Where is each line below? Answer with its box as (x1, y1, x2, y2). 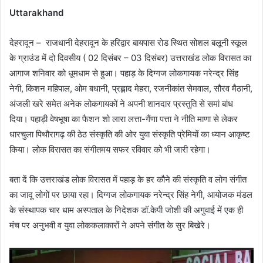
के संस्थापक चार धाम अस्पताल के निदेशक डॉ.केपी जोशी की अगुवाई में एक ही (9, 204, 243, 216)
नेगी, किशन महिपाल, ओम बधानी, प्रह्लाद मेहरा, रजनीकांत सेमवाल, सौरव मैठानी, (9, 83, 252, 95)
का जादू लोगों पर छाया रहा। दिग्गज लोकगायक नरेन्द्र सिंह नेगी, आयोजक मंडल (9, 189, 252, 201)
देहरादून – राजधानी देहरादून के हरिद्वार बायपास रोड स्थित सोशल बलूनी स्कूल (9, 37, 247, 49)
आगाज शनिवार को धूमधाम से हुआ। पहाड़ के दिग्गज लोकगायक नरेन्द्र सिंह (9, 68, 238, 79)
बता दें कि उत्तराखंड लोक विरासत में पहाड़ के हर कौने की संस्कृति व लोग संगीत (9, 174, 247, 186)
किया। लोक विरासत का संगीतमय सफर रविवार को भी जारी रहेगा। (9, 144, 211, 156)
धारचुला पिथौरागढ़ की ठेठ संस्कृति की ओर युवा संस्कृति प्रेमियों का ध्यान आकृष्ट (9, 129, 250, 140)
